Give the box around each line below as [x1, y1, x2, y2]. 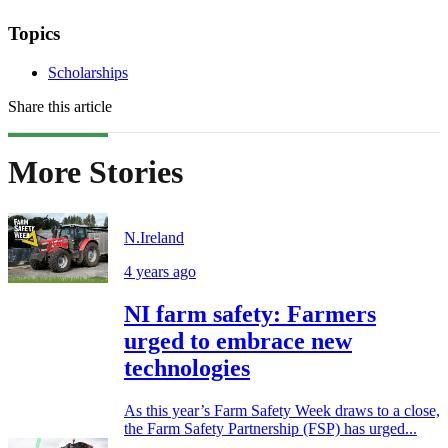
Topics [8, 23, 60, 45]
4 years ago [124, 262, 196, 280]
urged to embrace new [124, 327, 352, 354]
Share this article [8, 97, 112, 115]
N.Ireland [124, 228, 184, 246]
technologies [124, 354, 250, 381]
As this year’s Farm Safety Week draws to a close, [124, 401, 440, 419]
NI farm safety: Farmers [124, 300, 376, 327]
